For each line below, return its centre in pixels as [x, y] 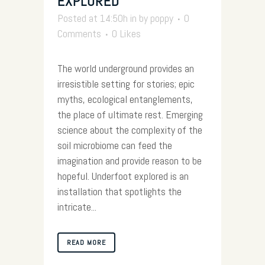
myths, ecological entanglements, [125, 99]
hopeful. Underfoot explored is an [123, 176]
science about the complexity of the [130, 130]
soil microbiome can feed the [115, 145]
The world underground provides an [126, 68]
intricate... [77, 206]
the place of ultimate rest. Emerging [130, 114]
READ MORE [86, 242]
